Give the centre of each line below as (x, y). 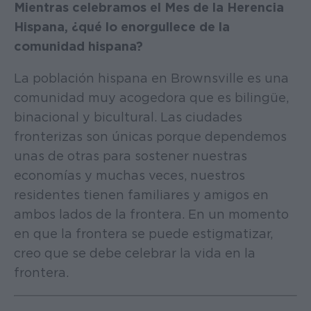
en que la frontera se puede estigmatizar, (143, 233)
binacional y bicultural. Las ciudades (128, 117)
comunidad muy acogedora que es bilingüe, (151, 97)
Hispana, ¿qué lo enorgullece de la (122, 26)
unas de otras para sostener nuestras (131, 155)
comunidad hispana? (78, 46)
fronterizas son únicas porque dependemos (150, 136)
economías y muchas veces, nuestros (129, 175)
